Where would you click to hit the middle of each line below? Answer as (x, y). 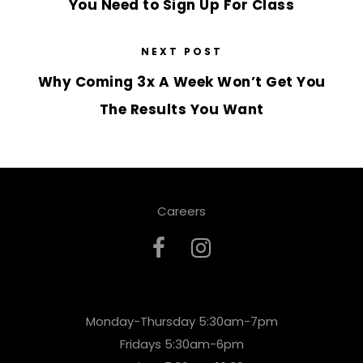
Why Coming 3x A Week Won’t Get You (181, 82)
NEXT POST (181, 52)
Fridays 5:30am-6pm (181, 344)
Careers (181, 211)
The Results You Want (181, 110)
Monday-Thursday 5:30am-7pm (181, 322)
